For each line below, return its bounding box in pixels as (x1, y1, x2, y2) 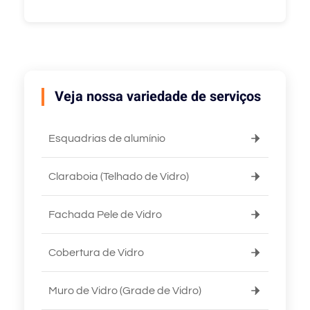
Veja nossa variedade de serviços (55, 86, 261, 107)
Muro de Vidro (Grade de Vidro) (48, 284, 201, 296)
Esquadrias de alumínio (48, 132, 165, 144)
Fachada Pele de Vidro (48, 208, 162, 220)
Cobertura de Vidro (48, 246, 144, 258)
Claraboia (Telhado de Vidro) (48, 170, 189, 182)
